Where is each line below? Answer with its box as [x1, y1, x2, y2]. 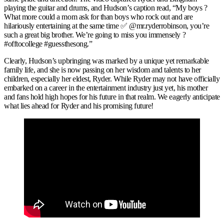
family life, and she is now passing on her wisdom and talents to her [4, 65, 201, 74]
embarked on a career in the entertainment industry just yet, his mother [4, 83, 208, 92]
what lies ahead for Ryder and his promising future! [4, 101, 153, 110]
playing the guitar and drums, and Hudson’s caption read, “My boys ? [4, 3, 207, 12]
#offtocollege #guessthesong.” [4, 39, 92, 48]
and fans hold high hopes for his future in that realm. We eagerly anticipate [4, 92, 220, 101]
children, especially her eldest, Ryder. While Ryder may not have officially [4, 74, 220, 83]
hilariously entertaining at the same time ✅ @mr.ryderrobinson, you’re [4, 21, 209, 30]
